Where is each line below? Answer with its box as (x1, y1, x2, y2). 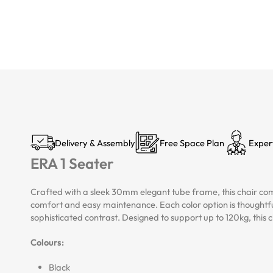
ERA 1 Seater (30, 154, 113, 172)
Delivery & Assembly (55, 136, 135, 149)
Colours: (30, 236, 64, 248)
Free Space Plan (160, 136, 224, 149)
